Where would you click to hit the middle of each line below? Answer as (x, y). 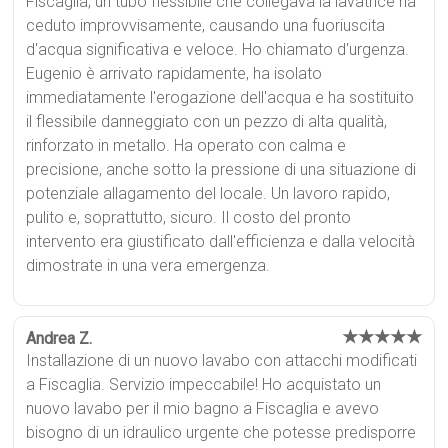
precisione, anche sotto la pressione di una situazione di (221, 169)
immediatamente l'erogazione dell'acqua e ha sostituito (220, 97)
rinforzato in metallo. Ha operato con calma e (186, 145)
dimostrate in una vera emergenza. (148, 265)
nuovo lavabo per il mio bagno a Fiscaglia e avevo (203, 408)
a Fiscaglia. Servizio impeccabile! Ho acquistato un (204, 384)
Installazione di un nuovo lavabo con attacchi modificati (222, 360)
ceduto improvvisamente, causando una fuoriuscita (206, 25)
